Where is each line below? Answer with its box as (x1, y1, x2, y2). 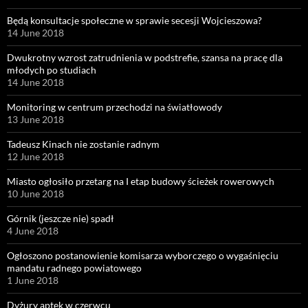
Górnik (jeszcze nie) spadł (7, 212, 114, 224)
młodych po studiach (7, 63, 96, 76)
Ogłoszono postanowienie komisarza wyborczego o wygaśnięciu (7, 249, 278, 261)
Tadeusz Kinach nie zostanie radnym (7, 137, 159, 150)
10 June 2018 (7, 187, 64, 199)
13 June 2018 (7, 113, 64, 125)
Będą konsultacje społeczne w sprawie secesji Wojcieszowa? (7, 14, 262, 26)
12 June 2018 (7, 150, 64, 162)
